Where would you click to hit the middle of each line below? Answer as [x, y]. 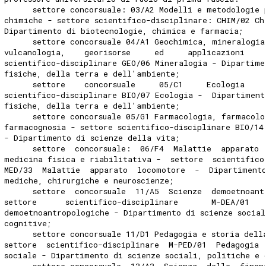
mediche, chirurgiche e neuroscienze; [92, 180]
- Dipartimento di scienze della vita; [95, 137]
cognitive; [31, 223]
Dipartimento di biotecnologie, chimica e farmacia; [126, 31]
